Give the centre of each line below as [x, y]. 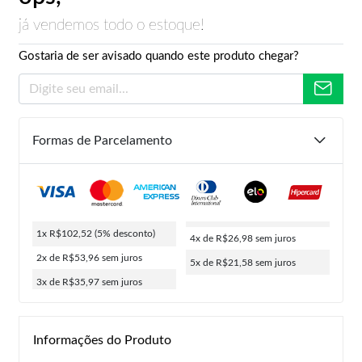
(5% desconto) [125, 233]
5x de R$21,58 [223, 262]
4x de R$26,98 [223, 238]
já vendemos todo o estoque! [112, 25]
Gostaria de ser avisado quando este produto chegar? [159, 56]
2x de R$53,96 [69, 257]
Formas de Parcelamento [102, 141]
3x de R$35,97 [69, 282]
